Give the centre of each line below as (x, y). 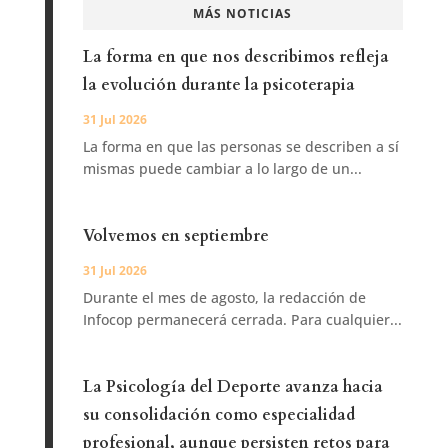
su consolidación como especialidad (218, 415)
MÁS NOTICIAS (243, 14)
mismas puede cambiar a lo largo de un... (222, 169)
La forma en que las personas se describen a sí (240, 147)
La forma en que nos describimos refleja (235, 57)
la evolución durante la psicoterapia (218, 85)
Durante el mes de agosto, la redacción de (224, 298)
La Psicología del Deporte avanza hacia (232, 387)
